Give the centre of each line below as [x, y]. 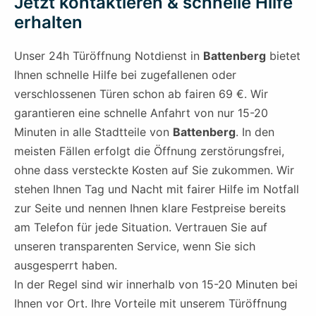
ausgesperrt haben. [66, 266]
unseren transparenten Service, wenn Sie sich [135, 247]
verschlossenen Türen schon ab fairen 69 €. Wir [141, 94]
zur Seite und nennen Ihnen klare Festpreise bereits [150, 208]
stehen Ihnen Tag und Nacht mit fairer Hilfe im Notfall [157, 189]
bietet [283, 56]
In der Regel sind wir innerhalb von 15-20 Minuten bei [156, 285]
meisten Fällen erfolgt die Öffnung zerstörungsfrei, [149, 151]
